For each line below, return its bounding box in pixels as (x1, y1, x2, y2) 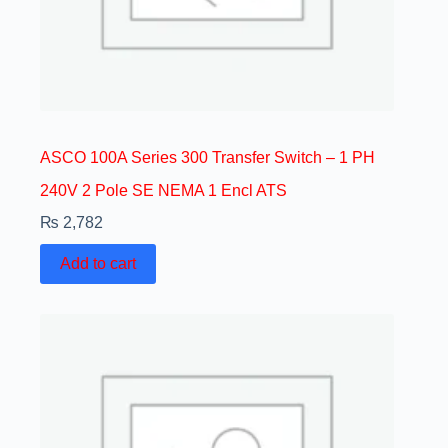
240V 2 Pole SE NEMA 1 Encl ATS (40, 181, 287, 199)
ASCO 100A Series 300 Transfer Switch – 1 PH (40, 148, 375, 166)
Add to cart (60, 254, 136, 272)
